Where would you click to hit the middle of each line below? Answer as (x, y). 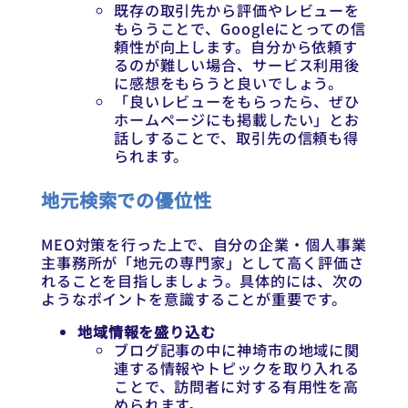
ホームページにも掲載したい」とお (237, 120)
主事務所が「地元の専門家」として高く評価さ (202, 262)
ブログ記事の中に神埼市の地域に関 (237, 349)
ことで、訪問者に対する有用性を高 (236, 386)
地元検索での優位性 (126, 199)
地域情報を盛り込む (146, 331)
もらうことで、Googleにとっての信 (240, 29)
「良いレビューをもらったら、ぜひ (237, 102)
